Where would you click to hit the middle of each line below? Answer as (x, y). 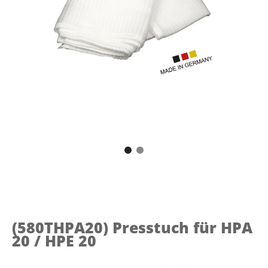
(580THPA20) (62, 227)
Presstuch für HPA (182, 227)
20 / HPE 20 (54, 240)
